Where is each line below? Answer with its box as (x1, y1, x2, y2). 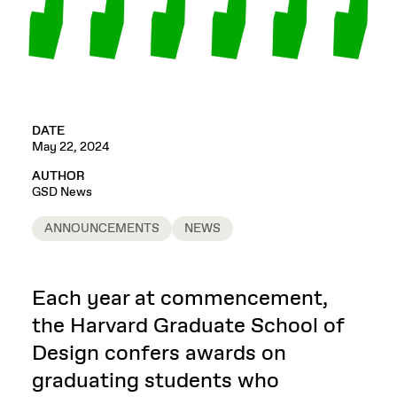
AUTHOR (32, 167, 85, 184)
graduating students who (32, 366, 279, 395)
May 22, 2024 (32, 138, 110, 155)
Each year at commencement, (32, 284, 328, 313)
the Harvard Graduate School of (32, 311, 345, 340)
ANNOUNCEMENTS (44, 220, 160, 237)
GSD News (32, 183, 92, 200)
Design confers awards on (32, 339, 286, 368)
